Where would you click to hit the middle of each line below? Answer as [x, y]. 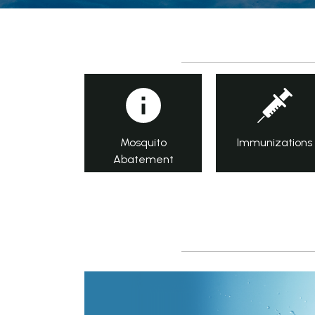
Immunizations [275, 142]
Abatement [143, 159]
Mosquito [143, 142]
